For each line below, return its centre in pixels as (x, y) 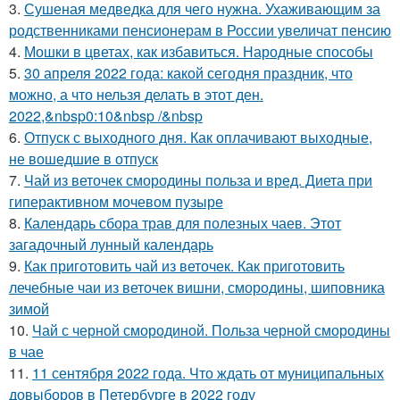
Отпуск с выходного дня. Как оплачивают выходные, (198, 137)
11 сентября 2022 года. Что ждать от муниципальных (208, 372)
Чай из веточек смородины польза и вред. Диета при (198, 179)
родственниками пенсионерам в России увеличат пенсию (200, 29)
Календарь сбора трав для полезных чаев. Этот (183, 222)
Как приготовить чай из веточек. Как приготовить (184, 265)
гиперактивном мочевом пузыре (116, 201)
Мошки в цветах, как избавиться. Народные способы (199, 51)
